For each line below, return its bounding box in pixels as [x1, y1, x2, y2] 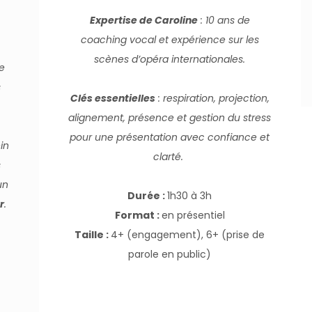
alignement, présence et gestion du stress [68, 111, 272, 125]
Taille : [75, 228, 111, 242]
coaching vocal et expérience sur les [80, 33, 259, 47]
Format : [114, 208, 162, 222]
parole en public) [128, 247, 212, 261]
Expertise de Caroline [89, 13, 198, 27]
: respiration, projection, [155, 91, 270, 105]
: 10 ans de [197, 13, 250, 27]
